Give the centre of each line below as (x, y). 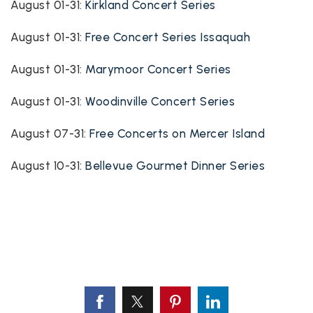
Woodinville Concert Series (160, 102)
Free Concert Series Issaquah (168, 37)
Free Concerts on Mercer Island (177, 134)
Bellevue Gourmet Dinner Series (175, 166)
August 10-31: (48, 166)
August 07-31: (50, 134)
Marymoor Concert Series (158, 70)
